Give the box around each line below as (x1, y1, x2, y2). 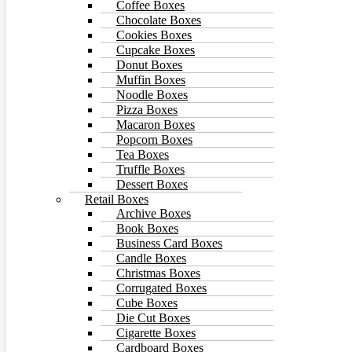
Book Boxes (116, 221, 178, 235)
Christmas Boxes (116, 266, 200, 280)
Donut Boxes (116, 57, 182, 71)
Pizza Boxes (116, 102, 178, 116)
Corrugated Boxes (116, 280, 207, 295)
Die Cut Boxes (116, 310, 190, 324)
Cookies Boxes (116, 27, 192, 42)
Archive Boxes (116, 206, 191, 220)
